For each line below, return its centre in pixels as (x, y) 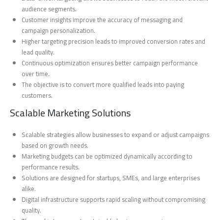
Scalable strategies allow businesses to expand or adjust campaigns (116, 135)
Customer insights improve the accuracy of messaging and (102, 19)
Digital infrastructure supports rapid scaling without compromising (114, 200)
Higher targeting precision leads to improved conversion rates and (114, 41)
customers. (37, 95)
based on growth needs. (55, 146)
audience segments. (49, 9)
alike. (29, 189)
